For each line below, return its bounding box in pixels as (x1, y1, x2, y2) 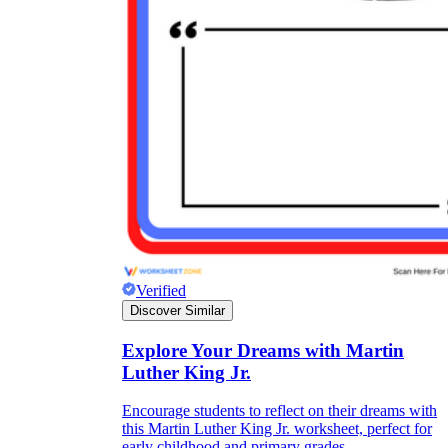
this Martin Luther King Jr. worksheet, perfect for (122, 420, 432, 438)
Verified (136, 281, 186, 299)
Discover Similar (130, 302, 225, 318)
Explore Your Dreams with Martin (122, 339, 404, 361)
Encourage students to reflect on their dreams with (122, 402, 437, 420)
